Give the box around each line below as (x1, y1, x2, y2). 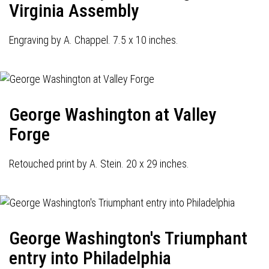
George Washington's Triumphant (9, 228, 247, 249)
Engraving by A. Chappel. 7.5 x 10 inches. (9, 34, 178, 46)
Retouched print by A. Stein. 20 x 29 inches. (9, 157, 189, 170)
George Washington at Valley (9, 104, 216, 125)
